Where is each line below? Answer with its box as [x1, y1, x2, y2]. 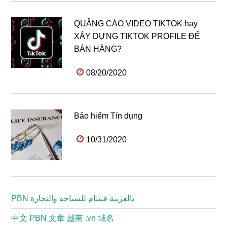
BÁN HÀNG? [74, 44, 122, 53]
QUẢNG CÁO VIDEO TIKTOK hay [74, 19, 198, 28]
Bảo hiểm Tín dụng [74, 111, 143, 120]
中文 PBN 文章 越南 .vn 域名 [11, 213, 115, 222]
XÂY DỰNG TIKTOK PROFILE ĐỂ [74, 31, 201, 41]
